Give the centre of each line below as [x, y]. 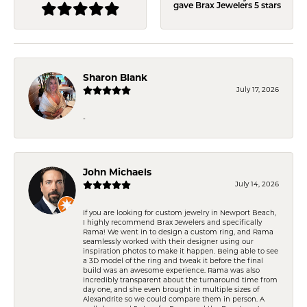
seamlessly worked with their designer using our [168, 242]
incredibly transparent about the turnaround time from [180, 280]
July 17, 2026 [258, 90]
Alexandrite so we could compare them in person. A [174, 299]
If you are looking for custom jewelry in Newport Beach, [180, 213]
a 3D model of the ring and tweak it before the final [173, 261]
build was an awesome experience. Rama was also [171, 271]
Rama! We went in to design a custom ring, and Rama [178, 232]
